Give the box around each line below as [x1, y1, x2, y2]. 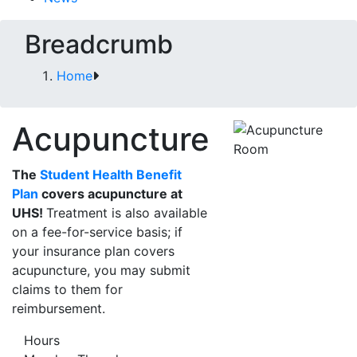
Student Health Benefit [40, 167, 182, 182]
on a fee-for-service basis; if [12, 224, 182, 240]
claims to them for [12, 281, 123, 297]
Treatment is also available [46, 205, 207, 221]
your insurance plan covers [12, 243, 175, 259]
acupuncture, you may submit [12, 262, 190, 278]
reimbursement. [12, 300, 105, 316]
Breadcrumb [25, 29, 173, 60]
